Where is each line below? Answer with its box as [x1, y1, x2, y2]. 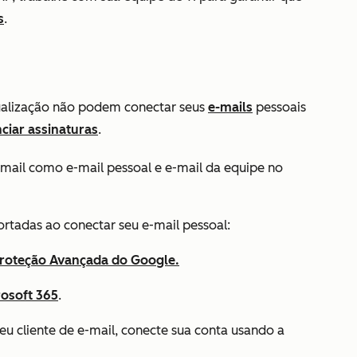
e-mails [208, 100, 253, 115]
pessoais [253, 100, 306, 115]
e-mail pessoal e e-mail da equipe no [66, 160, 283, 175]
